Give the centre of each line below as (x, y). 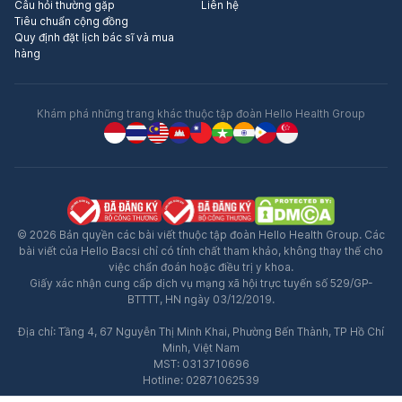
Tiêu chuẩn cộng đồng (71, 22)
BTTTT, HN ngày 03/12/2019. (201, 300)
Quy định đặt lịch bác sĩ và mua (94, 38)
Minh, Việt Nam (201, 348)
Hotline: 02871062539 (201, 380)
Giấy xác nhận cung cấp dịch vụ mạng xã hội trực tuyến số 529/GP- (201, 284)
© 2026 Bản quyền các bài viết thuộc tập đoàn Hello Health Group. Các (201, 235)
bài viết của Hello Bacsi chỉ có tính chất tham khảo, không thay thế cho (201, 251)
